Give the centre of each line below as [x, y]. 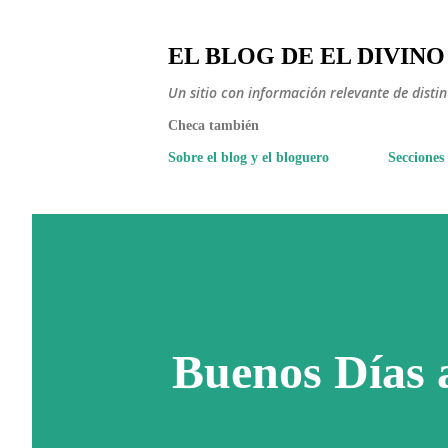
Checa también [213, 125]
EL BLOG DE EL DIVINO [306, 56]
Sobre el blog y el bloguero [248, 157]
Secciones [416, 157]
